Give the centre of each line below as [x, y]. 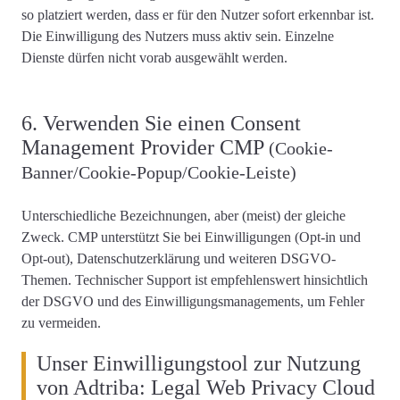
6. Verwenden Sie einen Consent [161, 123]
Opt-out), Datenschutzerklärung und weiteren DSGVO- [179, 258]
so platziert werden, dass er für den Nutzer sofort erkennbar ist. [198, 14]
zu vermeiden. [61, 322]
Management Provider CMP [145, 147]
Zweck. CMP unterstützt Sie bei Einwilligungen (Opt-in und [191, 237]
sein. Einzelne [293, 36]
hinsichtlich [334, 279]
